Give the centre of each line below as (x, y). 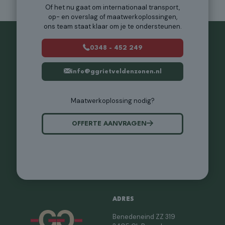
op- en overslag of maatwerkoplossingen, (113, 17)
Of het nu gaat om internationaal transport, (113, 8)
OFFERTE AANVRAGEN (109, 124)
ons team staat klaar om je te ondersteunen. (113, 27)
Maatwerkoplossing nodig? (113, 101)
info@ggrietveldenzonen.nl (116, 71)
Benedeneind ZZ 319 (144, 217)
